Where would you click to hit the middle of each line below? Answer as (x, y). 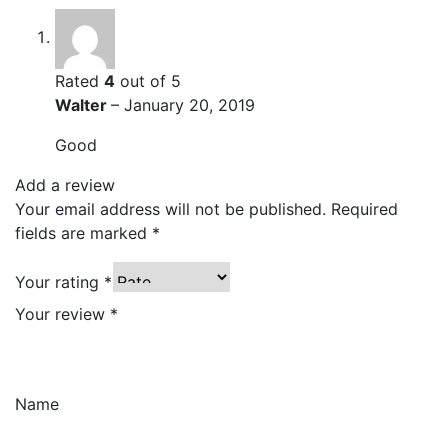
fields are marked (83, 232)
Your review (62, 313)
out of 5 (148, 80)
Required (364, 208)
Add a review (65, 184)
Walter (83, 104)
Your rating (59, 281)
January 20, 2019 (189, 104)
